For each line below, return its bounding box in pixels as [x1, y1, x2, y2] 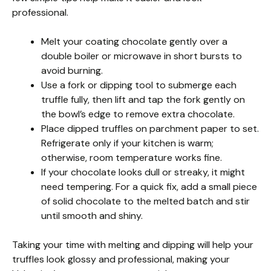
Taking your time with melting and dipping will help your [12, 238, 253, 252]
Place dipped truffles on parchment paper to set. [41, 122, 259, 135]
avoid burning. [41, 64, 103, 77]
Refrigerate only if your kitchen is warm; [41, 137, 214, 150]
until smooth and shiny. [41, 209, 143, 223]
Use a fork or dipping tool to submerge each [41, 79, 237, 92]
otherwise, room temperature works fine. [41, 151, 222, 165]
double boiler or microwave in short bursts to [41, 50, 242, 63]
